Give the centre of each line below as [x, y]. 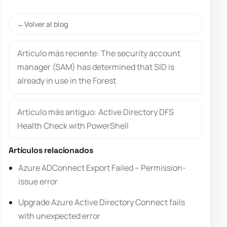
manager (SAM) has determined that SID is [96, 67]
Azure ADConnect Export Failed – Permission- [102, 168]
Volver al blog [46, 24]
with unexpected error [60, 216]
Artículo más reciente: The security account [99, 53]
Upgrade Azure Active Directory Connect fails [102, 202]
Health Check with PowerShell [73, 126]
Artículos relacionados [51, 150]
